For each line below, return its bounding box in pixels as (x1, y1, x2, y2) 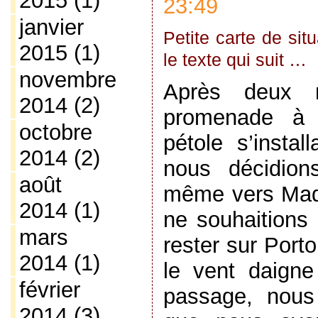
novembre (18, 67, 116, 92)
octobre (18, 120, 92, 145)
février (18, 278, 80, 302)
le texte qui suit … (163, 50, 307, 70)
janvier (18, 15, 84, 40)
